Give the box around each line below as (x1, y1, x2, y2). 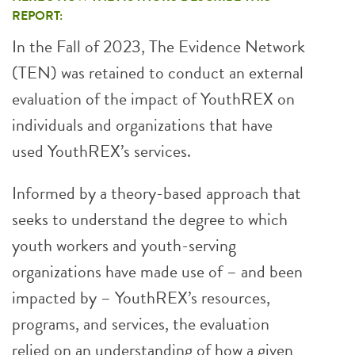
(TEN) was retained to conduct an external (12, 59, 303, 86)
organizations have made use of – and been (12, 258, 303, 284)
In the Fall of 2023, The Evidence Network (12, 33, 305, 59)
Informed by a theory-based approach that (12, 180, 301, 206)
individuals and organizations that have (12, 112, 273, 138)
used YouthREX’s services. (12, 138, 191, 164)
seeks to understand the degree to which (12, 206, 288, 232)
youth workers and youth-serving (12, 232, 236, 258)
